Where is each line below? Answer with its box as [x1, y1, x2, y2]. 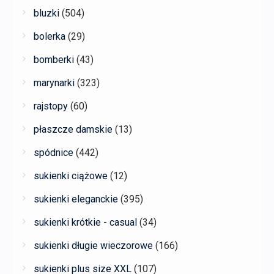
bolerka [33, 31, 65, 43]
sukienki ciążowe [33, 170, 108, 182]
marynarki [33, 77, 75, 89]
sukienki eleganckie [33, 193, 118, 206]
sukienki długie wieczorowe [33, 240, 153, 252]
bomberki [33, 54, 74, 66]
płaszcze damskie [33, 124, 113, 136]
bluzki [33, 7, 59, 20]
